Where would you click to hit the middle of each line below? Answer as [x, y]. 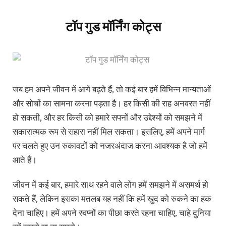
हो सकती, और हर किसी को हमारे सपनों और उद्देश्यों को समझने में [107, 118]
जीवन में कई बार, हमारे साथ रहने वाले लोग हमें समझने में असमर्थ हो [110, 184]
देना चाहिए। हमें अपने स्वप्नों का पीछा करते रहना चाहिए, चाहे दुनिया [112, 212]
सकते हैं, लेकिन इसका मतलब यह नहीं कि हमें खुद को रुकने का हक [112, 198]
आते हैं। [25, 160]
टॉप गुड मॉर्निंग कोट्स [113, 26]
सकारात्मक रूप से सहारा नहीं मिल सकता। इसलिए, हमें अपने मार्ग [109, 132]
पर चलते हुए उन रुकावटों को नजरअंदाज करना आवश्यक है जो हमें [110, 146]
